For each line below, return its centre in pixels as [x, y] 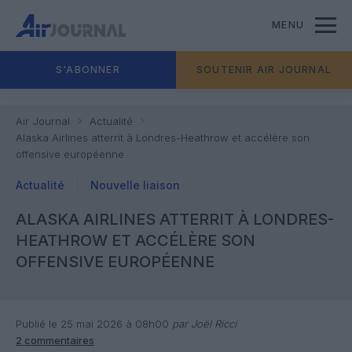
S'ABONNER [88, 70]
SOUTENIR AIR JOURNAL [264, 70]
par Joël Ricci [203, 324]
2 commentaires [55, 340]
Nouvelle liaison [135, 185]
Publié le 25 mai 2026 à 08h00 [92, 324]
